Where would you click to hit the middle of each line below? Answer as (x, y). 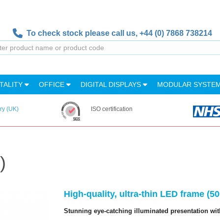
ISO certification (111, 109)
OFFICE (53, 84)
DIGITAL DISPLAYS (112, 84)
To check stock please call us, (81, 33)
